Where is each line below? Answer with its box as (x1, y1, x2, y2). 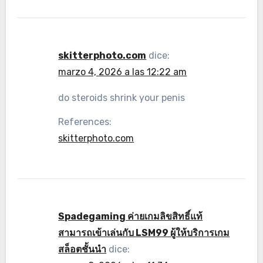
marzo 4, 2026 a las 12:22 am (58, 66, 187, 77)
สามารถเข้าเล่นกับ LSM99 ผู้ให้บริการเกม (58, 227, 230, 238)
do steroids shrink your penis (58, 92, 186, 103)
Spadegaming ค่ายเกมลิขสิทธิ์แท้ (58, 211, 203, 222)
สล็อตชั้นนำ (58, 244, 107, 255)
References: (58, 116, 112, 127)
